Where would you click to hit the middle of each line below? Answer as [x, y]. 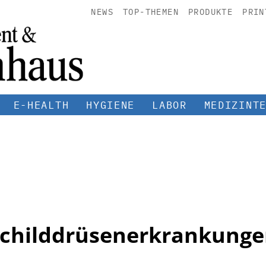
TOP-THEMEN [151, 12]
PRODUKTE [210, 12]
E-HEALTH [41, 105]
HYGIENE [111, 105]
